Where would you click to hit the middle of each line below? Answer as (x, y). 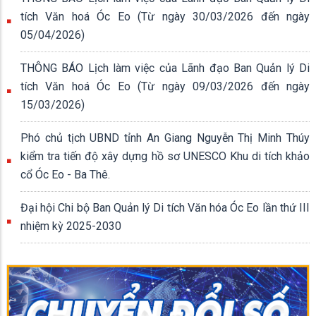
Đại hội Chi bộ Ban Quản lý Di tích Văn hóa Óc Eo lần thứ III (165, 208)
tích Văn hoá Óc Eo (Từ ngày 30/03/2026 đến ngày (165, 17)
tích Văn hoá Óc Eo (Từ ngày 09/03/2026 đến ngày (165, 86)
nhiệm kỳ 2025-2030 (71, 226)
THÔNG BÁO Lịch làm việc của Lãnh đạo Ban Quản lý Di (165, 68)
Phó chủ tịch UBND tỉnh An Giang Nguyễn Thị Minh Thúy (165, 138)
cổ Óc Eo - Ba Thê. (65, 175)
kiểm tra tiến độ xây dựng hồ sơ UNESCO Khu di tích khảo (165, 156)
